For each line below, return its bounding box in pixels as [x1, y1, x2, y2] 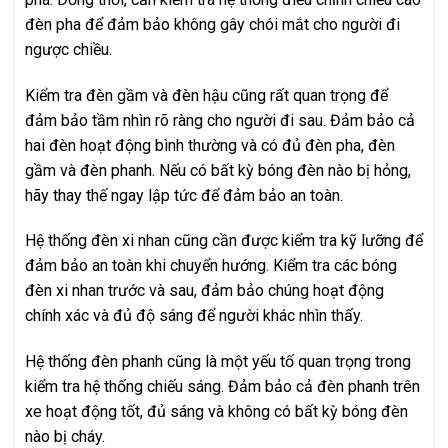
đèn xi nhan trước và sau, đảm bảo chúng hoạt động [25, 281, 384, 301]
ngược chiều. [25, 39, 112, 59]
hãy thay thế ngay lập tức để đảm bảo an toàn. [25, 185, 343, 205]
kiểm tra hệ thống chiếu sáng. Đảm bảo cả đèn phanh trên [25, 377, 420, 397]
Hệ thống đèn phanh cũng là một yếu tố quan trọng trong [25, 352, 411, 372]
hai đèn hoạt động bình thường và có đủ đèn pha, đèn [25, 135, 395, 155]
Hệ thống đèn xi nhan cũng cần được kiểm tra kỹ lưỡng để [25, 231, 423, 251]
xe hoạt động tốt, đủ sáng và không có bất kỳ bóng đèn [25, 402, 408, 422]
